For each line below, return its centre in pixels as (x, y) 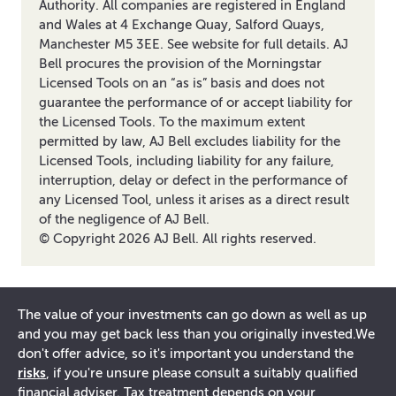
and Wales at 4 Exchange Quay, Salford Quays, (182, 25)
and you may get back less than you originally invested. (187, 335)
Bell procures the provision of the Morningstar (180, 64)
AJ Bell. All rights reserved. (233, 239)
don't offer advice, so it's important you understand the (186, 354)
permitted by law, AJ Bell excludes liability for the (190, 142)
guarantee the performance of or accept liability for (196, 103)
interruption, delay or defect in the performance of (193, 181)
